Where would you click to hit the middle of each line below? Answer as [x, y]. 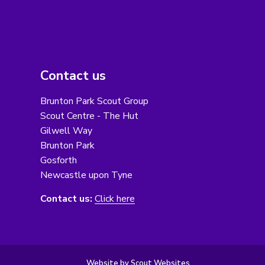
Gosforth [58, 160]
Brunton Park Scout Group [94, 101]
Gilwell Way [66, 130]
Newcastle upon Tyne [86, 175]
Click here [114, 198]
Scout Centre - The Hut [89, 116]
